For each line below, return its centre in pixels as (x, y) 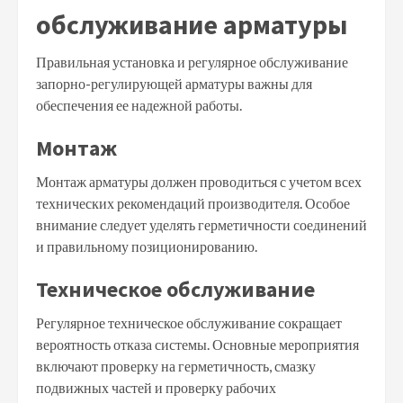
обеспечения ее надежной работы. (139, 104)
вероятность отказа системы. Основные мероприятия (197, 344)
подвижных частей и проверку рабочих (156, 387)
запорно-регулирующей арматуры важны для (174, 83)
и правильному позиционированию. (147, 246)
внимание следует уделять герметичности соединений (201, 224)
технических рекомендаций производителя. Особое (193, 202)
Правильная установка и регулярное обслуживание (192, 61)
